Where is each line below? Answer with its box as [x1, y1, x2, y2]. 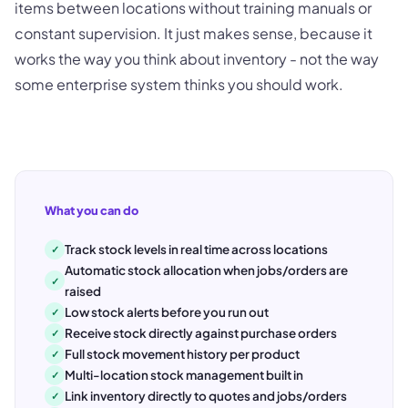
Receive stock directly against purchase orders [65, 325, 337, 342]
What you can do [45, 203, 138, 219]
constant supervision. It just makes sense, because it [15, 24, 372, 44]
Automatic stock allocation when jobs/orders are [65, 262, 348, 279]
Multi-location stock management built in [65, 367, 303, 383]
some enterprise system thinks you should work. [15, 75, 343, 95]
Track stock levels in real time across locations [65, 241, 328, 258]
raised [65, 283, 101, 300]
